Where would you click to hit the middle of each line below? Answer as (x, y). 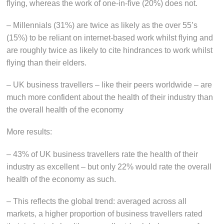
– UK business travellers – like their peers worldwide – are (109, 85)
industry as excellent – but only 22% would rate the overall (109, 166)
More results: (29, 132)
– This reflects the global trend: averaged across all (97, 201)
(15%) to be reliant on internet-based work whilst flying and (110, 37)
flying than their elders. (47, 62)
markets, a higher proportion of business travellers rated (105, 213)
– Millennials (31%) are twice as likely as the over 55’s (102, 25)
